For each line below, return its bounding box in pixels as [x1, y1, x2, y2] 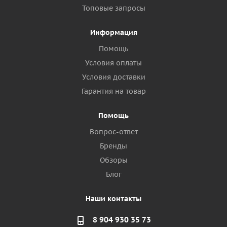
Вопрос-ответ [89, 127, 138, 137]
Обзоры [99, 156, 128, 165]
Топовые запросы [82, 4, 145, 13]
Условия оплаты [85, 58, 142, 68]
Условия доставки [82, 72, 145, 82]
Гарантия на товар [81, 87, 146, 96]
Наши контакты [86, 194, 141, 204]
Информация [90, 28, 137, 37]
